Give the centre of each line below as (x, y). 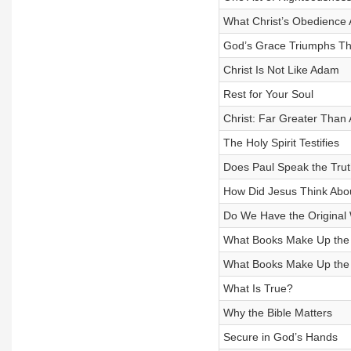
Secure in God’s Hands (280, 337)
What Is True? (258, 288)
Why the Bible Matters (277, 313)
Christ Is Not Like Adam (281, 70)
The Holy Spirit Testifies (281, 143)
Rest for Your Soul (268, 94)
